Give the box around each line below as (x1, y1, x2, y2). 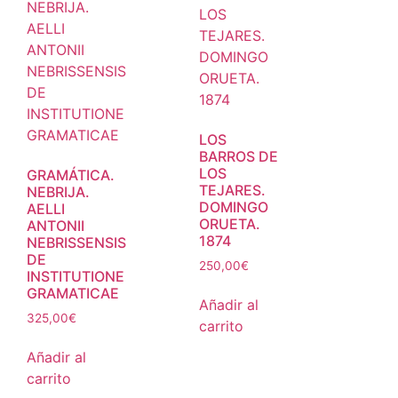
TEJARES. (199, 180, 266, 199)
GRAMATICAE (27, 283, 119, 302)
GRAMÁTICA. (27, 165, 115, 184)
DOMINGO (199, 197, 268, 216)
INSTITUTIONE (27, 267, 124, 285)
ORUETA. (199, 214, 260, 233)
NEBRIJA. (27, 182, 90, 201)
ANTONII (27, 216, 84, 235)
